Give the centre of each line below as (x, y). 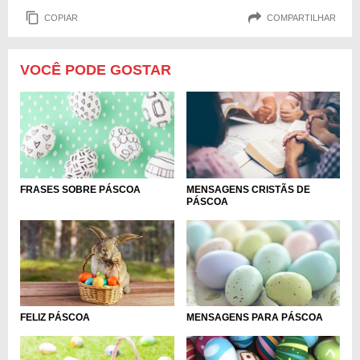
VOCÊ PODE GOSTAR (96, 70)
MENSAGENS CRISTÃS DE (248, 189)
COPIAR (61, 17)
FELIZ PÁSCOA (55, 318)
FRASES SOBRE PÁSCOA (80, 189)
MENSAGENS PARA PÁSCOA (254, 318)
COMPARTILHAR (301, 17)
